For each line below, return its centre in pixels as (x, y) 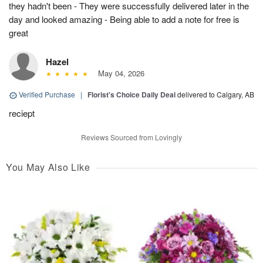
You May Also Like (48, 167)
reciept (22, 113)
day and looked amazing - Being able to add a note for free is (124, 19)
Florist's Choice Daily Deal (131, 95)
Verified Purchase (47, 94)
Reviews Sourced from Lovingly (131, 137)
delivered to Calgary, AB (216, 94)
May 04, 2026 (119, 73)
